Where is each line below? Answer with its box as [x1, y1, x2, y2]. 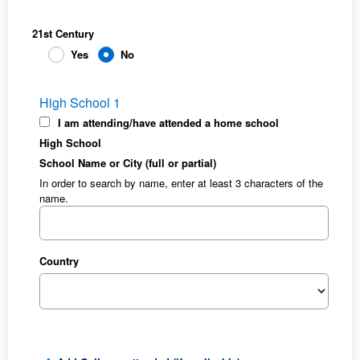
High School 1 [39, 92, 121, 112]
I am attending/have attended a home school [58, 115, 280, 130]
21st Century [31, 26, 94, 41]
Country [39, 253, 80, 269]
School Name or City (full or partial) [39, 155, 217, 170]
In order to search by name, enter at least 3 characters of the [39, 175, 324, 190]
